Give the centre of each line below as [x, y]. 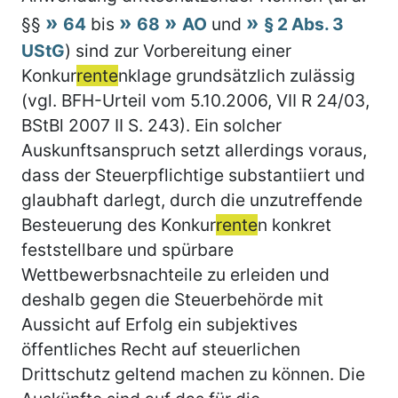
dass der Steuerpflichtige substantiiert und [193, 175]
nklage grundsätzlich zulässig [237, 75]
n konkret [295, 224]
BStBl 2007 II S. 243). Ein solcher [151, 125]
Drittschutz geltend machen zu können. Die [193, 374]
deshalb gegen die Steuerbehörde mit [172, 299]
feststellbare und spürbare [127, 249]
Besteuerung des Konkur [119, 224]
